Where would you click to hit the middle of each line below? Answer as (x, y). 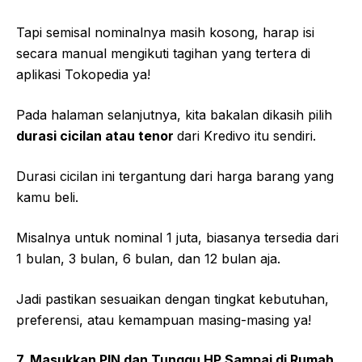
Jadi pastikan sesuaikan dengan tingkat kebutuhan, (173, 299)
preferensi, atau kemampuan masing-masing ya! (164, 320)
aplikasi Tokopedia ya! (83, 75)
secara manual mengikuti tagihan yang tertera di (163, 54)
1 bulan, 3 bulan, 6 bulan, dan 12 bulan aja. (148, 259)
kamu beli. (47, 198)
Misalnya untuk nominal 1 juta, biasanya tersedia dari (177, 238)
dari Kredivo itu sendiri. (246, 136)
